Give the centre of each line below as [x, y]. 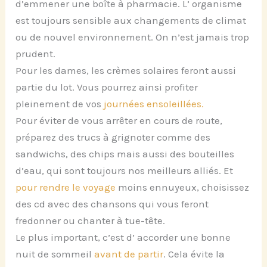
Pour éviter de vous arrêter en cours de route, [119, 120]
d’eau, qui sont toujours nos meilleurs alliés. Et [125, 170]
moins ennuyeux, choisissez [183, 187]
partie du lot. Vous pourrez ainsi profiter [107, 87]
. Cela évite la [194, 254]
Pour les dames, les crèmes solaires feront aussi [126, 70]
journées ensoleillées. [153, 104]
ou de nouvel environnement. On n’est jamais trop [133, 37]
